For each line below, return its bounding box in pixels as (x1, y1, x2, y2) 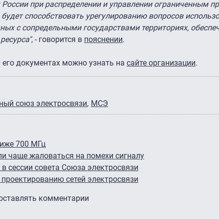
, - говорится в (31, 34, 84, 44)
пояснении (84, 34, 123, 44)
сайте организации (127, 58, 196, 67)
